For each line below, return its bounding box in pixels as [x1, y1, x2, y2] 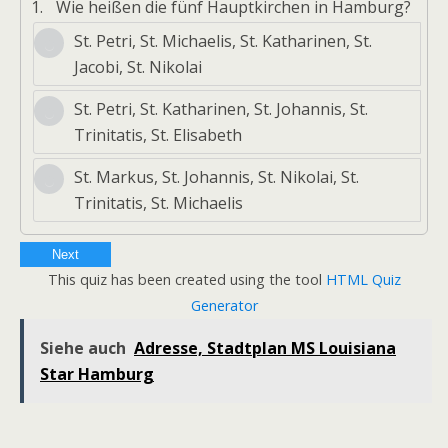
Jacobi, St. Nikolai [74, 56, 202, 78]
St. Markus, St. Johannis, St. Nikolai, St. [74, 166, 359, 188]
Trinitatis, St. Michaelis [74, 192, 243, 214]
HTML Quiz [325, 270, 401, 289]
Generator [190, 296, 258, 315]
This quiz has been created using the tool [47, 270, 326, 289]
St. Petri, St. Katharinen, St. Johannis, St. [74, 98, 368, 120]
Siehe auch [40, 337, 126, 359]
